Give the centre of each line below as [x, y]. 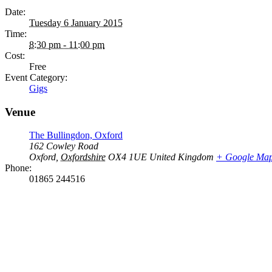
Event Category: [36, 77]
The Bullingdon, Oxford [76, 135]
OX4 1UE [127, 157]
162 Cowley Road [64, 146]
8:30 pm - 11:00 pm [67, 45]
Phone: [18, 168]
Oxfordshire [83, 157]
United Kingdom [182, 157]
